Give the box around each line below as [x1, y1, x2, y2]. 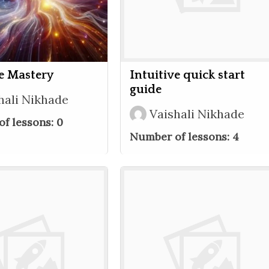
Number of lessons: [130, 130, 232, 144]
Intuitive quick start [130, 68, 245, 82]
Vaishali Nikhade [150, 106, 244, 121]
